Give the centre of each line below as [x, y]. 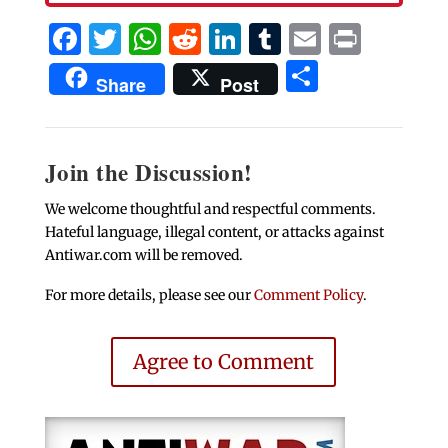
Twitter [177, 39]
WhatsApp [241, 39]
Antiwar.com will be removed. [143, 255]
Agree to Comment [224, 362]
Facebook [154, 39]
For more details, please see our [149, 295]
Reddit [250, 39]
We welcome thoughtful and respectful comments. [210, 209]
